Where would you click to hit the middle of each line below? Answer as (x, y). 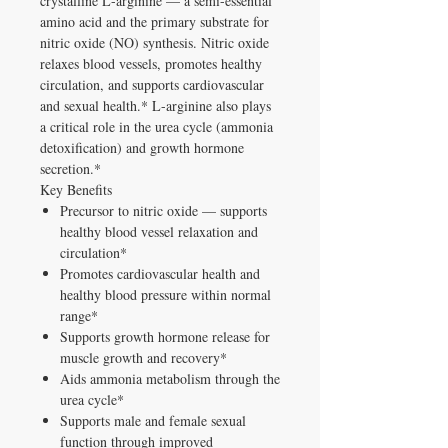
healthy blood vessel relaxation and (159, 231)
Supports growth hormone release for (165, 336)
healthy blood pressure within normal (165, 294)
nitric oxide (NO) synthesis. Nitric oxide (154, 42)
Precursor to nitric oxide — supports (163, 210)
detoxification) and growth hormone (142, 147)
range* (79, 315)
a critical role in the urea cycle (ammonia (156, 126)
